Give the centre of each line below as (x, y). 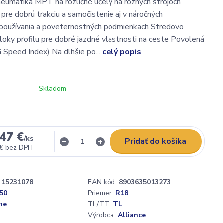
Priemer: (100, 193)
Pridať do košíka (156, 141)
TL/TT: (99, 204)
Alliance (132, 215)
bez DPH (19, 148)
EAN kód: (102, 182)
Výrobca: (102, 215)
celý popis (122, 52)
